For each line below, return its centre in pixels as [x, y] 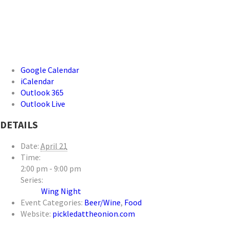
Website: [36, 214]
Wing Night [61, 191]
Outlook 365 [42, 92]
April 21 [54, 146]
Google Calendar [50, 70]
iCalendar [37, 81]
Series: [32, 180]
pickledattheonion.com [94, 214]
